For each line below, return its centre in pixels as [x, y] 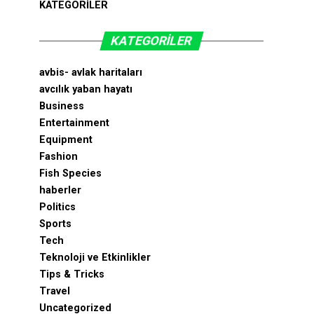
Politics [57, 207]
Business [62, 106]
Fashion [59, 157]
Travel [55, 291]
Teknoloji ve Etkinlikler [95, 258]
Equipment [66, 140]
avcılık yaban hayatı [86, 89]
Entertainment [74, 123]
